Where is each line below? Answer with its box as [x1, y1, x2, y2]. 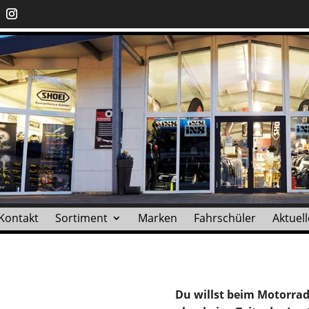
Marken [138, 210, 177, 226]
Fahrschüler [194, 210, 256, 226]
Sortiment [55, 210, 108, 226]
